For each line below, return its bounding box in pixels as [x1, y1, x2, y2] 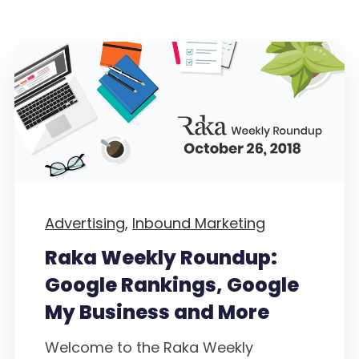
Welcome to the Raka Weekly [45, 337, 253, 357]
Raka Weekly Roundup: [45, 244, 277, 271]
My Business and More [45, 298, 269, 325]
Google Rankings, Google [45, 271, 299, 298]
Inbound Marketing [132, 213, 265, 234]
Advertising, [45, 213, 128, 234]
